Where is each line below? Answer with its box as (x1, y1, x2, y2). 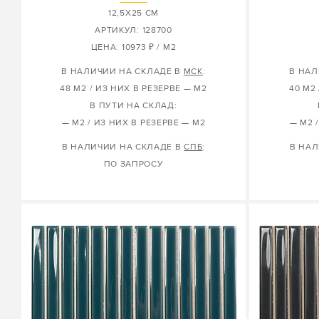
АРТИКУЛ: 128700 (95, 25, 172, 36)
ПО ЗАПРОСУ (103, 159, 164, 169)
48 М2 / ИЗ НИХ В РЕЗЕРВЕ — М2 (60, 83, 207, 94)
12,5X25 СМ (108, 8, 159, 19)
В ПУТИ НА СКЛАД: (90, 100, 177, 111)
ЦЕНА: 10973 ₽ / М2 (90, 42, 177, 53)
